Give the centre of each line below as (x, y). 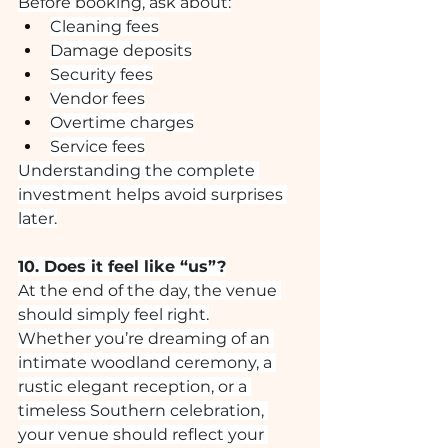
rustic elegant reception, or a (134, 386)
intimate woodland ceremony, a (147, 362)
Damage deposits (121, 50)
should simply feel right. (113, 314)
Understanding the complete (138, 170)
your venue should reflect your (143, 434)
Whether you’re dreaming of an (146, 338)
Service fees (97, 146)
